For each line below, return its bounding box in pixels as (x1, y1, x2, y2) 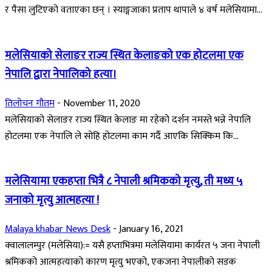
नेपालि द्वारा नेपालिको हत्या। (5, 64, 117, 84)
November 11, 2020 (63, 95, 140, 112)
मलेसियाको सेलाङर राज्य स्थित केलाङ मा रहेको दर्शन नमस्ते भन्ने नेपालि (5, 111, 251, 128)
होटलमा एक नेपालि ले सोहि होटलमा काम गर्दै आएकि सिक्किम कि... (5, 127, 239, 144)
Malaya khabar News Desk (5, 220, 110, 237)
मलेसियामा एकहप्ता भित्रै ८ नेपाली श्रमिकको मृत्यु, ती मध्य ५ (5, 172, 243, 191)
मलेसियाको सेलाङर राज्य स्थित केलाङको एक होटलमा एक (5, 46, 243, 65)
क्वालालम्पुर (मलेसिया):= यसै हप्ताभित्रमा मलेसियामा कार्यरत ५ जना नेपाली (5, 237, 260, 254)
